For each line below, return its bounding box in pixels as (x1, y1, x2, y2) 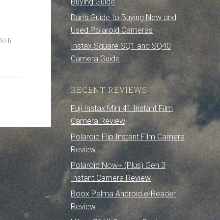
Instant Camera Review (71, 173, 151, 183)
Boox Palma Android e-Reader (71, 189, 176, 198)
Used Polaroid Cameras (71, 26, 153, 35)
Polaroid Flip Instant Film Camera (71, 132, 185, 141)
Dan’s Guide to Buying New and (71, 13, 176, 22)
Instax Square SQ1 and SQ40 (71, 41, 171, 51)
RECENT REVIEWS (71, 84, 147, 95)
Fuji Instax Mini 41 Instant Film (71, 104, 173, 113)
